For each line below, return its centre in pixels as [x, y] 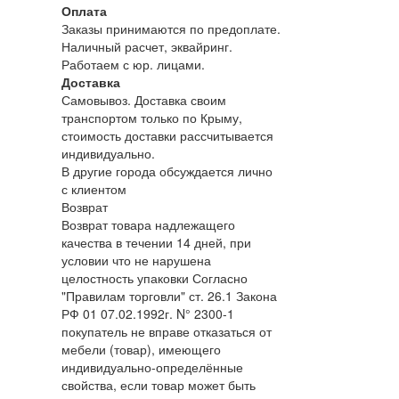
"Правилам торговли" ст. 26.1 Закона [169, 295]
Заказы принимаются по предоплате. [171, 28]
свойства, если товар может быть [158, 384]
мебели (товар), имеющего [141, 349]
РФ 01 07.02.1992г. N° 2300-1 [147, 313]
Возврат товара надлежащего [148, 224]
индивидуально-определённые [152, 366]
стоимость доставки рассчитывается [167, 135]
